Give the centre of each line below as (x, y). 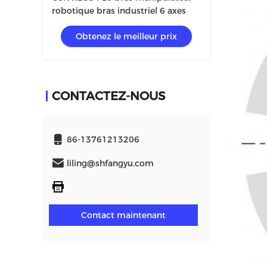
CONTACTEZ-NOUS (108, 96)
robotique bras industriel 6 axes (119, 11)
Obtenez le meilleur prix (126, 36)
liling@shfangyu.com (110, 163)
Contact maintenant (123, 215)
